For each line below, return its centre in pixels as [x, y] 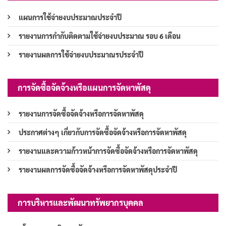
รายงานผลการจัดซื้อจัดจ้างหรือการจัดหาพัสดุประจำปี [98, 170]
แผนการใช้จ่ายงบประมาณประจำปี [70, 17]
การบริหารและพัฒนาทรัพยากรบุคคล [80, 203]
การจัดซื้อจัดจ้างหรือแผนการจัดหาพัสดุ [84, 88]
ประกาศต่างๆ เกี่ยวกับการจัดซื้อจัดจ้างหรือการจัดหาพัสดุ [103, 132]
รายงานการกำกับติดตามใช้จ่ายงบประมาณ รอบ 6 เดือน [100, 36]
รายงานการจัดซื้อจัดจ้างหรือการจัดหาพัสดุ [81, 114]
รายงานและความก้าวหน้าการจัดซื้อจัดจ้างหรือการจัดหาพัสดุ [108, 151]
